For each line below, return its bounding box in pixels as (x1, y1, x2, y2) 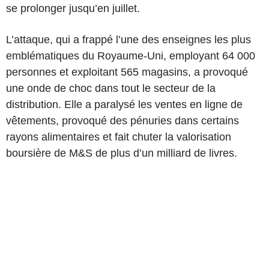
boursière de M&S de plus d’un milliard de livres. (6, 147, 237, 159)
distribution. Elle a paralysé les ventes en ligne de (6, 98, 243, 110)
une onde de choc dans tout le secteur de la (6, 82, 216, 94)
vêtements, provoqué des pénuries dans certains (6, 114, 239, 127)
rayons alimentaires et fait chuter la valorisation (6, 130, 231, 143)
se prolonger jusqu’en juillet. (6, 2, 140, 14)
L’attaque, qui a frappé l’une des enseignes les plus (6, 33, 251, 46)
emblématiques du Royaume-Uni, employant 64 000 (6, 49, 255, 62)
